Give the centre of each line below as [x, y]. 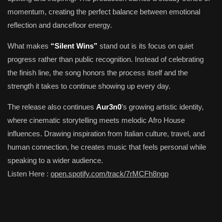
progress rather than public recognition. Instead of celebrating [106, 59]
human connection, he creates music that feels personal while [107, 147]
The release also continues [52, 107]
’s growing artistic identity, [163, 107]
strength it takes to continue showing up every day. [89, 86]
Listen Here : [29, 174]
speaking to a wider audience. [55, 160]
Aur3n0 [109, 107]
